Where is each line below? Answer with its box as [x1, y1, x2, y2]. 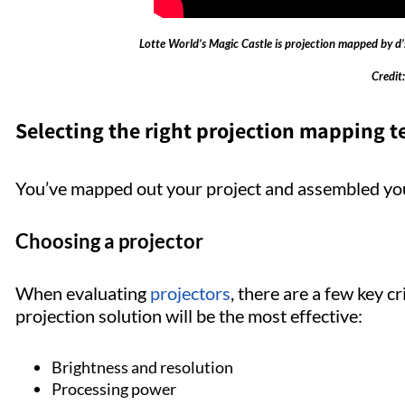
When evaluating [15, 282, 150, 305]
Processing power [52, 379, 179, 400]
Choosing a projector [15, 229, 207, 254]
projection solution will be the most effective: [15, 305, 370, 327]
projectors [150, 282, 231, 305]
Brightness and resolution [52, 357, 236, 378]
